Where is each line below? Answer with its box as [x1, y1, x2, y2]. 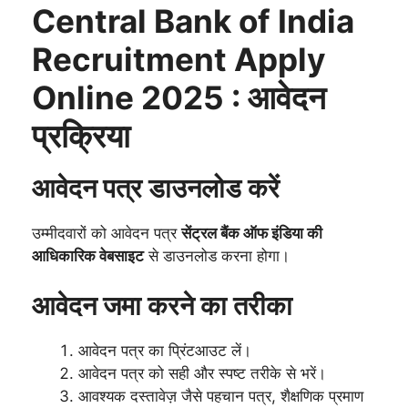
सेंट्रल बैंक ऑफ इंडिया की [181, 223, 322, 242]
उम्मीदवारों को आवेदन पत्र [32, 223, 181, 242]
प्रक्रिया [32, 116, 130, 155]
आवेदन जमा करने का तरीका [32, 290, 292, 321]
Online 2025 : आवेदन [32, 77, 326, 117]
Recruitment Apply [32, 39, 326, 78]
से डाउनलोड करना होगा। [144, 246, 290, 265]
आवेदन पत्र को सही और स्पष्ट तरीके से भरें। [78, 364, 326, 382]
